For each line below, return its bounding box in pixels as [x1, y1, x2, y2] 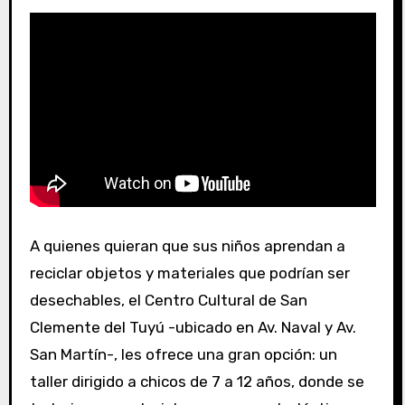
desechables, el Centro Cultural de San [29, 291, 307, 310]
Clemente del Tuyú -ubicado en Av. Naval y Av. [29, 318, 356, 337]
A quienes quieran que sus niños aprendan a [29, 237, 40, 256]
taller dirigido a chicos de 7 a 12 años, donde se [29, 372, 364, 391]
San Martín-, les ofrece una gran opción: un [29, 345, 337, 364]
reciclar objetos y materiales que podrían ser [29, 264, 350, 283]
